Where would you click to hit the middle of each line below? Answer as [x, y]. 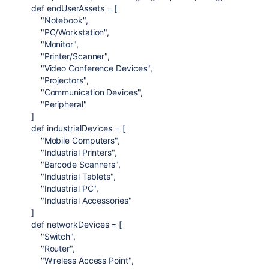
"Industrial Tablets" [77, 176]
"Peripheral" [64, 104]
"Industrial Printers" [77, 152]
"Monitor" [58, 44]
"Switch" [57, 236]
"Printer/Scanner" [74, 56]
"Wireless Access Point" [86, 260]
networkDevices [78, 224]
